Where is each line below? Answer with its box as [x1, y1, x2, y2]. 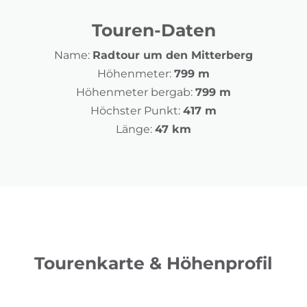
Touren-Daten [91, 20, 216, 41]
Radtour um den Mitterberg [93, 49, 253, 62]
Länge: [116, 123, 152, 136]
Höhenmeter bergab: [76, 86, 193, 99]
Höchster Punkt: [90, 104, 180, 118]
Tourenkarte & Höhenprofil [34, 253, 273, 274]
